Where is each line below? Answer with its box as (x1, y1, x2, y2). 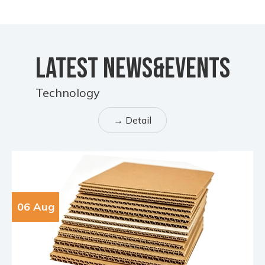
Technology (35, 85, 100, 101)
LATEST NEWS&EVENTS (35, 52, 230, 86)
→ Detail (114, 114, 151, 127)
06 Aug (17, 200, 54, 214)
